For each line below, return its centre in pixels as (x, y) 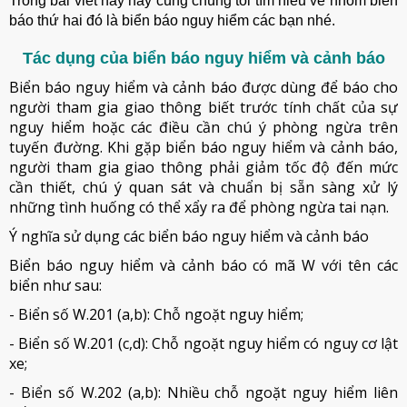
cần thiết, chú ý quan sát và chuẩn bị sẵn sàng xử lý (203, 187)
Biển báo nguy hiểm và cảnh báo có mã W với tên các (203, 265)
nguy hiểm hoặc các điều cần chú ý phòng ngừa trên (203, 127)
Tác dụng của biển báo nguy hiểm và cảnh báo (203, 58)
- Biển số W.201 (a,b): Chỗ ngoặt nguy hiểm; (156, 314)
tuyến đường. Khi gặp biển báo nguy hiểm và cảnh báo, (203, 147)
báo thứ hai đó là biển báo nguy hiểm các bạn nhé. (172, 20)
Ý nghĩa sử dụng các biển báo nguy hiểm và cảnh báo (189, 236)
